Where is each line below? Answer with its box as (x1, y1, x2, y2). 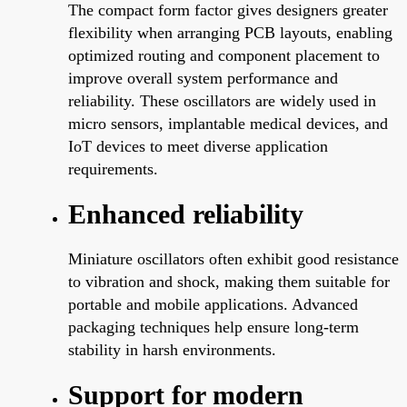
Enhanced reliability (68, 198, 303, 229)
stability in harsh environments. (68, 340, 276, 359)
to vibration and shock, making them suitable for (68, 272, 390, 291)
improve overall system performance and (68, 68, 338, 87)
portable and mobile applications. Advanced (68, 294, 358, 313)
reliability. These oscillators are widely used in (68, 91, 376, 110)
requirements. (68, 159, 158, 178)
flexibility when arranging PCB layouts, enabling (68, 23, 392, 42)
